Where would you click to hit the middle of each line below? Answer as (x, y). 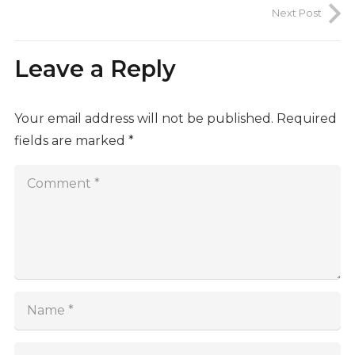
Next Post (297, 13)
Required (306, 118)
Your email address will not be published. (143, 118)
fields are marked (71, 140)
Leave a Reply (98, 69)
